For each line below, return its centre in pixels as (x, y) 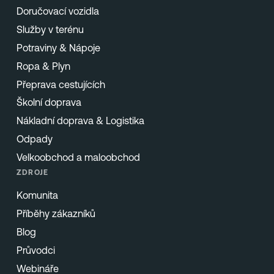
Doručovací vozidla (57, 11)
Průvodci (35, 250)
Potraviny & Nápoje (58, 47)
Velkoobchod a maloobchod (78, 157)
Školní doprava (49, 102)
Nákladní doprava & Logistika (80, 121)
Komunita (37, 195)
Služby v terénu (50, 29)
